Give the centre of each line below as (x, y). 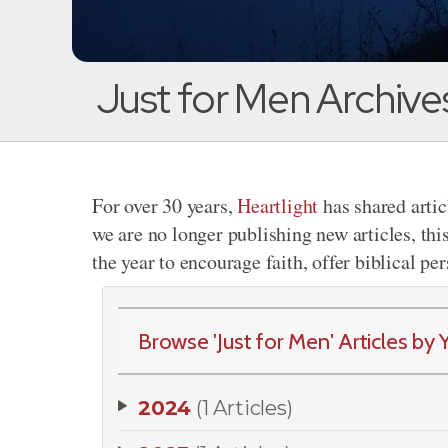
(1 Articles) (244, 408)
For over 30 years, (165, 205)
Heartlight (278, 205)
